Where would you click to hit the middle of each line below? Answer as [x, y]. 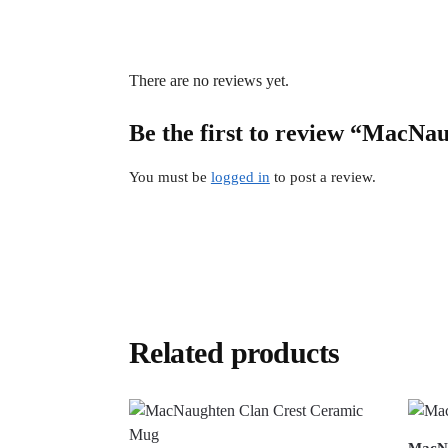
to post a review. [322, 176]
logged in [240, 176]
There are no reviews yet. [208, 80]
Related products [234, 353]
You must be [169, 176]
